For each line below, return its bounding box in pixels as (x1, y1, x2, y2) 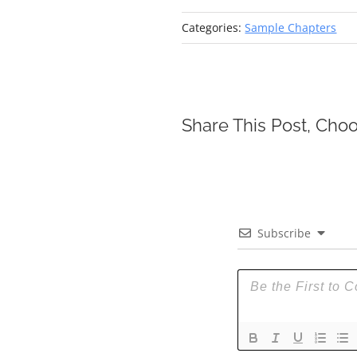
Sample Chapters (245, 20, 337, 35)
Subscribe (257, 225, 311, 241)
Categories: (182, 20, 245, 35)
